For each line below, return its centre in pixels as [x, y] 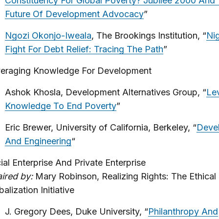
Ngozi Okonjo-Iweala [48, 35]
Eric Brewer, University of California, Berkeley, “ [100, 127]
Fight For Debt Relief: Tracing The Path [84, 49]
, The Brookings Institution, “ [149, 35]
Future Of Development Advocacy [74, 14]
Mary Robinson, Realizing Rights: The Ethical [124, 176]
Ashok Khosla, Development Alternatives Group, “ [105, 92]
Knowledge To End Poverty [60, 106]
